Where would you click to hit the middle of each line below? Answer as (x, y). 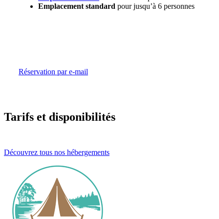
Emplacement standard (77, 6)
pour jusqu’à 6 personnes (155, 6)
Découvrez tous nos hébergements (57, 152)
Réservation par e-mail (53, 71)
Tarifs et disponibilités (60, 117)
